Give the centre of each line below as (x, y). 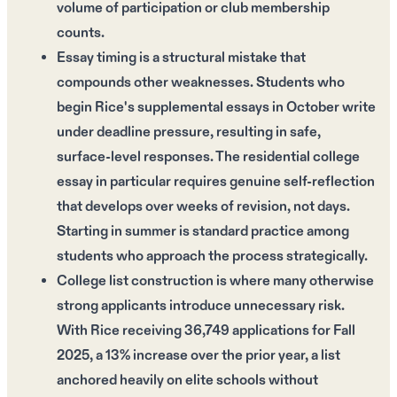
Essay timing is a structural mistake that (181, 58)
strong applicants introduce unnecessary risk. (201, 306)
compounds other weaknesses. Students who (201, 82)
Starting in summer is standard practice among (203, 231)
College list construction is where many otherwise (215, 281)
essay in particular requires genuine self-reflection (216, 182)
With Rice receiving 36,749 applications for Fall (206, 331)
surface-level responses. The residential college (208, 157)
